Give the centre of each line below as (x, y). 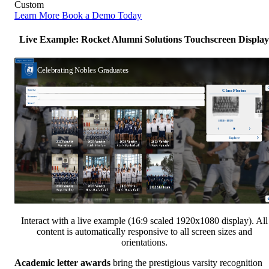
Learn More (38, 16)
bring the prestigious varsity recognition (186, 262)
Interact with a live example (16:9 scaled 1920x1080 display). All (144, 220)
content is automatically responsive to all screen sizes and (144, 231)
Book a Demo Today (102, 16)
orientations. (144, 242)
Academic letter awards (62, 262)
